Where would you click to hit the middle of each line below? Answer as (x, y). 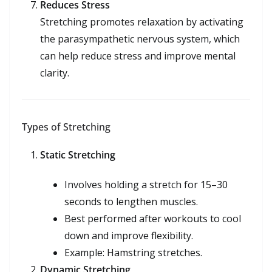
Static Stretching (78, 155)
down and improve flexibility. (129, 235)
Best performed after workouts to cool (153, 218)
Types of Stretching (66, 127)
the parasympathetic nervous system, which (140, 39)
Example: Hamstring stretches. (133, 252)
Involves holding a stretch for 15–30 (146, 184)
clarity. (55, 73)
